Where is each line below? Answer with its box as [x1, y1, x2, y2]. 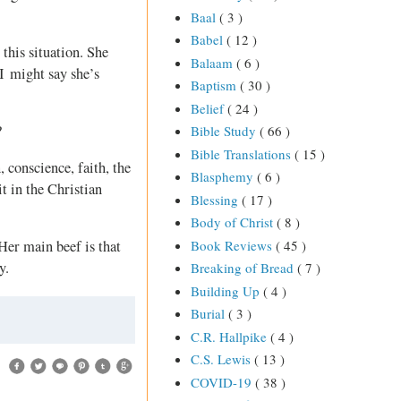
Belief [190, 98, 227, 117]
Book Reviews [190, 235, 276, 254]
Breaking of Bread [190, 259, 297, 277]
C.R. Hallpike [190, 327, 270, 346]
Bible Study [190, 122, 260, 141]
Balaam [190, 53, 236, 72]
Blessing [190, 190, 242, 209]
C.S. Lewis [190, 350, 254, 369]
